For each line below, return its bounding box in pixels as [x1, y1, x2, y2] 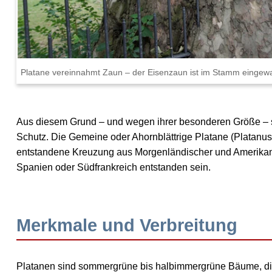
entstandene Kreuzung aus [16, 147, 135, 158]
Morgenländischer [135, 147, 213, 158]
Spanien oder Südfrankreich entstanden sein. [16, 162, 211, 173]
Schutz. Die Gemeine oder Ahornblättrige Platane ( [16, 132, 234, 143]
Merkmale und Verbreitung [16, 216, 238, 236]
